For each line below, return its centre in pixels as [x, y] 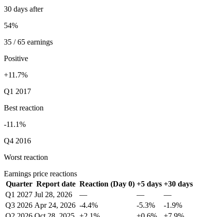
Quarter [19, 184]
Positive [16, 58]
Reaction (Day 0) [107, 184]
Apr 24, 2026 [55, 205]
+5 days [149, 184]
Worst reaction [26, 157]
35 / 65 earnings [28, 42]
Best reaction [24, 108]
